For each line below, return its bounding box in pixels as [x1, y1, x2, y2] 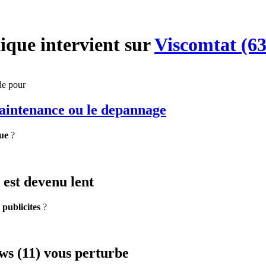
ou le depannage [65, 102, 166, 118]
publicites [2, 201, 40, 212]
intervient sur [36, 34, 154, 56]
